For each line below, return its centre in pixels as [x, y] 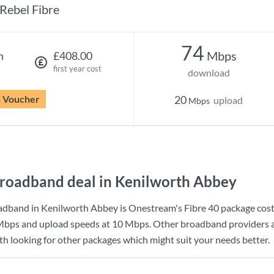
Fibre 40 [202, 208]
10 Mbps [131, 224]
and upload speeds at [66, 224]
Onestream [152, 208]
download [209, 72]
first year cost [77, 68]
